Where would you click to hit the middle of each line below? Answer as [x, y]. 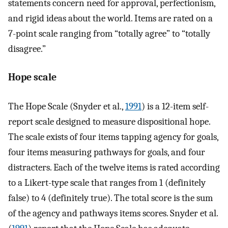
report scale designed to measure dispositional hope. [109, 121]
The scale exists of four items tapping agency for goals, [113, 137]
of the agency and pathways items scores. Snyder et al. [113, 213]
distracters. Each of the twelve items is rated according [114, 167]
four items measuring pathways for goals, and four [107, 152]
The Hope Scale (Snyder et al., [67, 106]
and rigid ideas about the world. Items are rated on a [110, 18]
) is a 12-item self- [175, 106]
